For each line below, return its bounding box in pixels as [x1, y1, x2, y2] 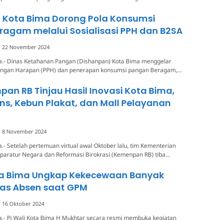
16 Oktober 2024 [2, 199, 44, 207]
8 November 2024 [2, 127, 47, 135]
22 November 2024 [2, 43, 50, 51]
